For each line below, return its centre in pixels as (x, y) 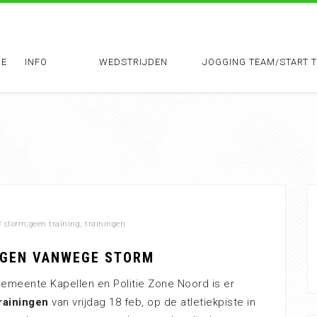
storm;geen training (41, 224)
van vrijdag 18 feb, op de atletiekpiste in (152, 302)
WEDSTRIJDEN (133, 62)
